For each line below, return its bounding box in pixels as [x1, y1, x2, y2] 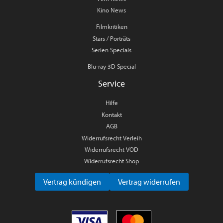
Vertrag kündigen [43, 177, 101, 187]
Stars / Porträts [93, 34, 130, 42]
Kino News [97, 6, 126, 14]
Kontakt [101, 110, 122, 118]
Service [98, 78, 125, 90]
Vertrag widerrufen [117, 177, 180, 187]
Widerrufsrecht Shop [84, 157, 139, 165]
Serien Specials [92, 46, 131, 54]
